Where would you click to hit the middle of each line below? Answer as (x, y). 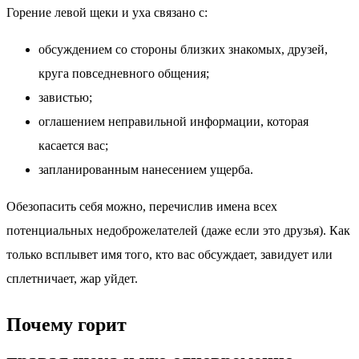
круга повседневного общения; (124, 74)
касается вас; (73, 146)
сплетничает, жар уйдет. (72, 279)
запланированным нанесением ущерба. (146, 170)
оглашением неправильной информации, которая (173, 122)
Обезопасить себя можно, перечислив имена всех (142, 207)
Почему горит (67, 325)
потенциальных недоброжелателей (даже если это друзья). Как (178, 231)
